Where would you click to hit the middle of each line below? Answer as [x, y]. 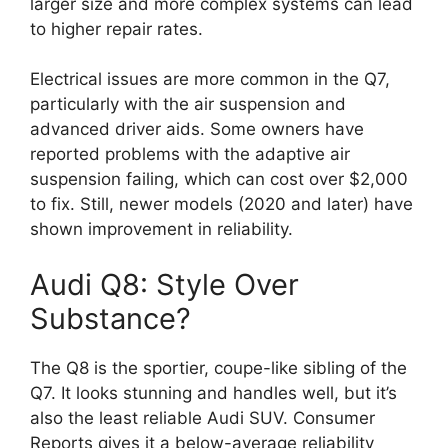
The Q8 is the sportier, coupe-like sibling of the [218, 367]
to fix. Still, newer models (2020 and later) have [221, 204]
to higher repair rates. [116, 28]
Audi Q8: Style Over [164, 284]
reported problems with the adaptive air [190, 154]
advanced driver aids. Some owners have [197, 129]
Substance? [110, 318]
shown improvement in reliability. [161, 229]
